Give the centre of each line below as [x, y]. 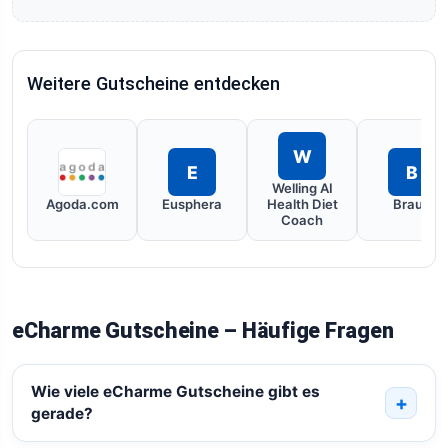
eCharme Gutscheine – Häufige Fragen [203, 330]
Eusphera [192, 204]
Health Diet [302, 204]
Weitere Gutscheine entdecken [153, 83]
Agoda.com [82, 204]
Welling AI [302, 188]
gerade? [61, 414]
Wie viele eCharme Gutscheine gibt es [175, 392]
